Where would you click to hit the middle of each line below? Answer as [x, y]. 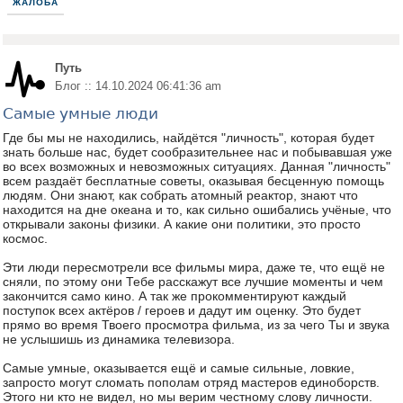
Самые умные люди [81, 113]
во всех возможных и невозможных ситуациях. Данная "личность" [197, 166]
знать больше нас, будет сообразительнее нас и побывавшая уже [197, 152]
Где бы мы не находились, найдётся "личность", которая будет [188, 138]
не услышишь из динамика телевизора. [119, 339]
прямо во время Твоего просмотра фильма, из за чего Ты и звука [196, 325]
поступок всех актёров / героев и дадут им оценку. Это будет [182, 310]
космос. [25, 238]
